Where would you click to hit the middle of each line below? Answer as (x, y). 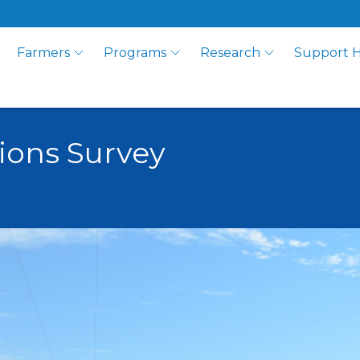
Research (231, 53)
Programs (135, 53)
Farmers (44, 53)
